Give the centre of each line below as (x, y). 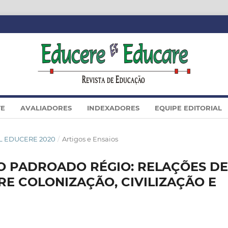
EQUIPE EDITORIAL (188, 108)
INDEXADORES (113, 108)
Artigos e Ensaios (90, 139)
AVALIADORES (46, 108)
